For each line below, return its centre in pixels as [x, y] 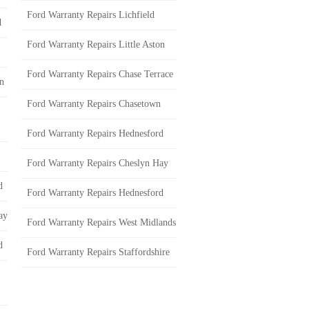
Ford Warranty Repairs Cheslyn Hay [98, 163]
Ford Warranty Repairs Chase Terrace [100, 74]
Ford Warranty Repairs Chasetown [94, 104]
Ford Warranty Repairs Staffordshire [98, 252]
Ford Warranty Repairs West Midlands [101, 222]
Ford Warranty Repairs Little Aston [96, 44]
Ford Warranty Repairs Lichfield [91, 15]
